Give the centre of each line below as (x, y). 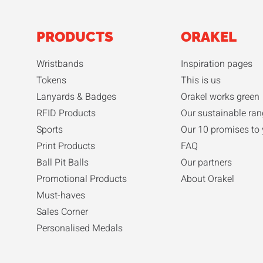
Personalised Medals (80, 229)
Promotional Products (82, 179)
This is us (200, 81)
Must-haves (61, 196)
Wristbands (60, 64)
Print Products (66, 146)
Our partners (206, 163)
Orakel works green (220, 97)
